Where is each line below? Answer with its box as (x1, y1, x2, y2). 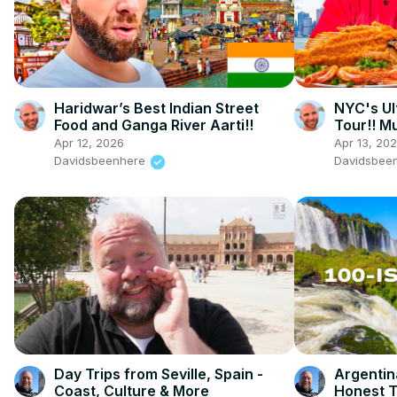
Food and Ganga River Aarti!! (54, 116, 253, 135)
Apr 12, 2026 (54, 136, 124, 151)
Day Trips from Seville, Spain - (54, 365, 263, 384)
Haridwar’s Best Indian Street (54, 99, 259, 118)
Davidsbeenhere (54, 153, 149, 168)
